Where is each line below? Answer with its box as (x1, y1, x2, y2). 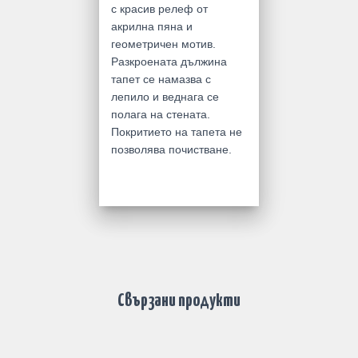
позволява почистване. (111, 143, 232, 156)
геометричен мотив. (111, 38, 216, 50)
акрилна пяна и (111, 20, 193, 33)
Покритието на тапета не (111, 125, 242, 138)
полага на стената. (111, 108, 210, 121)
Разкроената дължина (111, 55, 227, 68)
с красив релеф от (111, 2, 208, 15)
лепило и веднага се (111, 90, 219, 103)
